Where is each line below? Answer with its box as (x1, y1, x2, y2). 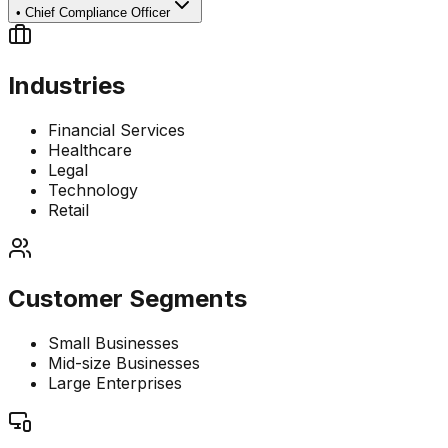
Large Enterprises (48, 373, 182, 394)
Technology (48, 180, 138, 201)
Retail (48, 200, 89, 221)
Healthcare (48, 140, 132, 161)
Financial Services (48, 120, 185, 141)
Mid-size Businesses (48, 353, 200, 374)
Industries (8, 71, 125, 101)
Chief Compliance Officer (25, 5, 170, 21)
